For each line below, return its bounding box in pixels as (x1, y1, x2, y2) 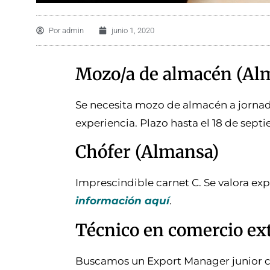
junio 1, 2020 (111, 25, 154, 35)
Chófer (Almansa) (75, 141, 219, 163)
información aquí (75, 195, 169, 207)
